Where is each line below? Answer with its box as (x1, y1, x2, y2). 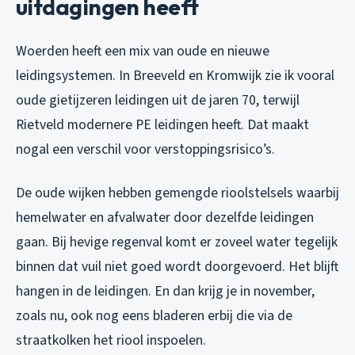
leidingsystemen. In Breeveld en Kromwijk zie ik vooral (16, 65, 334, 86)
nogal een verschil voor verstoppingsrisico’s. (16, 139, 275, 159)
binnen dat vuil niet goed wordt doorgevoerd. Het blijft (16, 256, 338, 277)
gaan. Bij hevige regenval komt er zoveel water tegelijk (16, 231, 338, 252)
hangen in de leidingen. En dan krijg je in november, (16, 281, 315, 301)
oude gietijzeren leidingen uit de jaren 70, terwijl (16, 90, 300, 110)
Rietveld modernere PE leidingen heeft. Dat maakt (16, 114, 309, 135)
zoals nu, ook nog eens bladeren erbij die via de (16, 305, 292, 326)
